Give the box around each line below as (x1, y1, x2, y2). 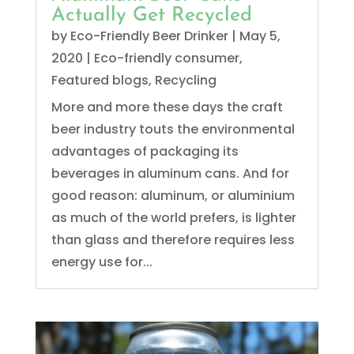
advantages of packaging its (51, 142, 239, 161)
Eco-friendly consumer (93, 49, 239, 68)
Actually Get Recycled (51, 6, 252, 26)
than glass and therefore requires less (51, 231, 295, 250)
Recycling (154, 71, 217, 90)
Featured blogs (51, 71, 149, 90)
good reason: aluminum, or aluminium (51, 186, 295, 205)
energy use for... (51, 253, 153, 272)
